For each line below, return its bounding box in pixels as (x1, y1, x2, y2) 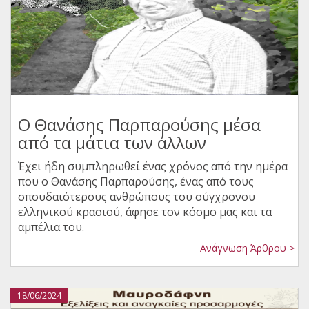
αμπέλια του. (18, 219, 87, 235)
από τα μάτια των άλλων (18, 131, 206, 154)
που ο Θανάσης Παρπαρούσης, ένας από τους (18, 174, 254, 190)
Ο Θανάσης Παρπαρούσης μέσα (18, 113, 261, 137)
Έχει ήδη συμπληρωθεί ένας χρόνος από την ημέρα (18, 159, 288, 175)
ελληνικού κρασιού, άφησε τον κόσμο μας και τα (18, 204, 272, 220)
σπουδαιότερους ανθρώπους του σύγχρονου (18, 189, 255, 205)
